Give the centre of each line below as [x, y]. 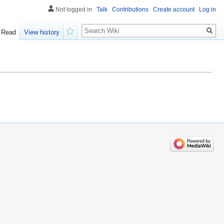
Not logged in [74, 9]
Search [98, 25]
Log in [207, 9]
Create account [174, 9]
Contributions [130, 9]
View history [42, 32]
